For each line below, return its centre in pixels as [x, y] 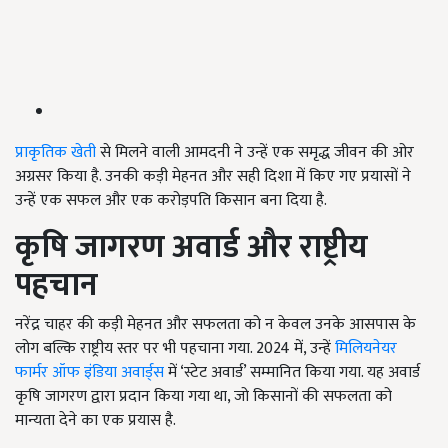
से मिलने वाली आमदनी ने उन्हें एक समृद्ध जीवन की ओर [255, 153]
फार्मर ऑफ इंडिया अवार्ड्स [89, 373]
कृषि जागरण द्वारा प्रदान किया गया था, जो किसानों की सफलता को [203, 397]
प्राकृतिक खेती [55, 153]
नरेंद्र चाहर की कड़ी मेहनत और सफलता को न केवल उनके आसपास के [215, 325]
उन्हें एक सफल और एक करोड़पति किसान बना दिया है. [171, 201]
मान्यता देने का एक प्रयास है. [95, 421]
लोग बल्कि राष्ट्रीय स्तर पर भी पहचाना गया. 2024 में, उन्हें [175, 349]
